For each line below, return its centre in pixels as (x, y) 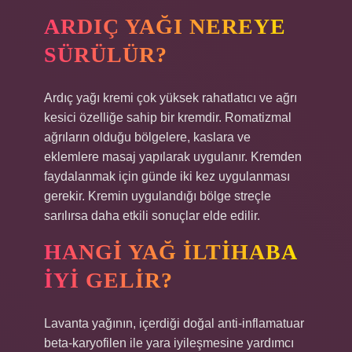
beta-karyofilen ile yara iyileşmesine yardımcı (169, 343)
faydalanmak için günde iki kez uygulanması (167, 176)
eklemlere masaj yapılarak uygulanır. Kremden (173, 157)
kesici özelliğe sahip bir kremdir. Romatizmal (168, 117)
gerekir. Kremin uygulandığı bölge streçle (158, 196)
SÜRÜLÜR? (106, 55)
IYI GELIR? (108, 280)
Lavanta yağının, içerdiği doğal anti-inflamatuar (174, 323)
